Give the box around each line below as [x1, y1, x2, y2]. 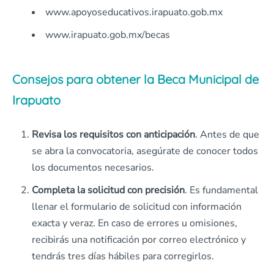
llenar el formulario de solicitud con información [32, 199, 242, 213]
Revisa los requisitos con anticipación [32, 127, 195, 141]
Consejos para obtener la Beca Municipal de [12, 71, 259, 87]
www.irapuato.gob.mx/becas [45, 28, 170, 42]
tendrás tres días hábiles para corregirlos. [32, 249, 214, 263]
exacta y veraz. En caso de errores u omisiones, [32, 216, 237, 230]
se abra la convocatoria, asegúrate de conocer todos [32, 144, 258, 158]
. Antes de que [195, 127, 259, 141]
